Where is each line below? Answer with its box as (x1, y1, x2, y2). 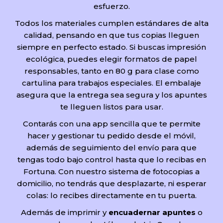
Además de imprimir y (20, 207, 109, 217)
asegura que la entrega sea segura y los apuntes (16, 90, 207, 100)
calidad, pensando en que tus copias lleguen (24, 30, 199, 40)
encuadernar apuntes (108, 207, 196, 217)
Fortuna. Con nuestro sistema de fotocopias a (23, 166, 200, 176)
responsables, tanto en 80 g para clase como (24, 66, 199, 76)
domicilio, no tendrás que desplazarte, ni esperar (16, 178, 207, 188)
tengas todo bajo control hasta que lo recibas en (17, 154, 206, 164)
